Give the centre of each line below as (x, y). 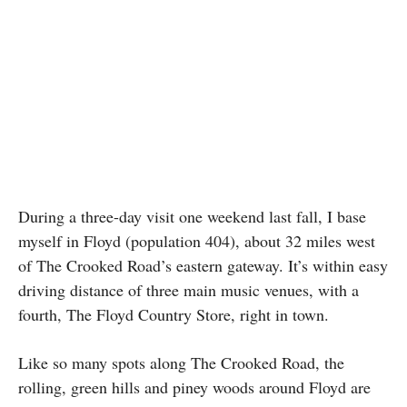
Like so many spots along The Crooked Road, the (181, 362)
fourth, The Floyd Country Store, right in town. (176, 314)
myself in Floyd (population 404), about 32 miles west (197, 240)
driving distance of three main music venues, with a (189, 289)
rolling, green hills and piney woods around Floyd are (194, 387)
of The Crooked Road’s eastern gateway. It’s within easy (203, 265)
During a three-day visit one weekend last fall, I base (192, 216)
